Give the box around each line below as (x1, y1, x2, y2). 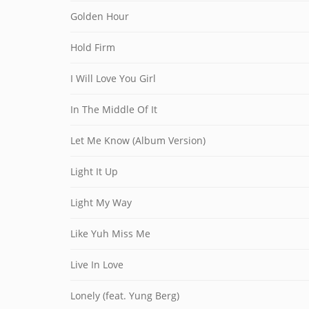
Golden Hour (70, 10, 129, 23)
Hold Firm (70, 41, 115, 54)
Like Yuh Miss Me (70, 227, 150, 240)
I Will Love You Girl (70, 72, 156, 85)
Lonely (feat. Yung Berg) (70, 289, 179, 302)
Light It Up (70, 165, 118, 178)
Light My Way (70, 196, 132, 209)
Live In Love (70, 258, 123, 271)
